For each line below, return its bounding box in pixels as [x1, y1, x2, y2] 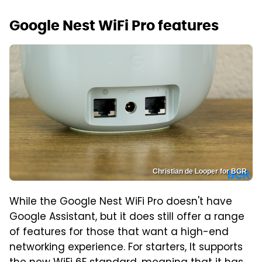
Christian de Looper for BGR [153, 167, 247, 176]
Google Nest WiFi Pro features [9, 16, 219, 35]
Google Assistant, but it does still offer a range [9, 209, 244, 226]
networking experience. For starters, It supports [9, 240, 243, 257]
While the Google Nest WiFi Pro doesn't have [9, 194, 232, 211]
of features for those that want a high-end [9, 225, 229, 242]
